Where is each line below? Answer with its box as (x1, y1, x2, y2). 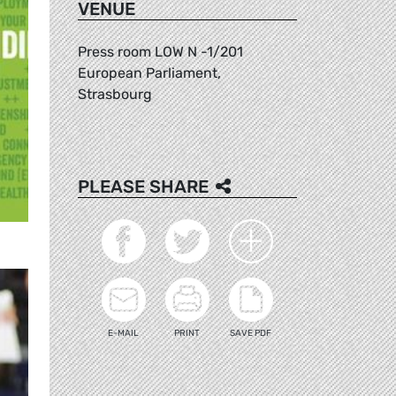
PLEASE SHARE (78, 175, 209, 197)
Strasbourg (78, 85, 152, 103)
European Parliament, (78, 64, 221, 81)
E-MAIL (108, 327, 140, 339)
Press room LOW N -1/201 (78, 42, 243, 60)
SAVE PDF (230, 327, 272, 339)
